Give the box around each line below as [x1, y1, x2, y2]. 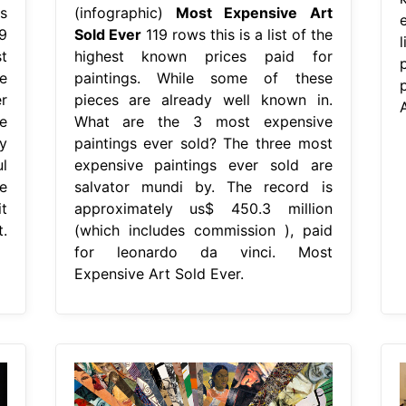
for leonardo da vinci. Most [73, 242, 333, 261]
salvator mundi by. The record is [73, 177, 333, 196]
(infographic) [73, 3, 176, 22]
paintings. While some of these [73, 68, 333, 87]
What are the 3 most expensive [73, 111, 333, 130]
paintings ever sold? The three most [73, 133, 333, 152]
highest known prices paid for [73, 46, 333, 65]
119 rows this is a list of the [140, 24, 333, 43]
